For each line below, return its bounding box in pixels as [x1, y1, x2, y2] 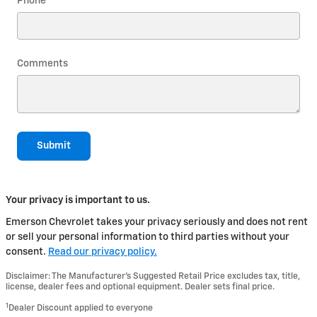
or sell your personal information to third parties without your [6, 232, 289, 243]
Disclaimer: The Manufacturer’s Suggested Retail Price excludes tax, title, [6, 272, 300, 282]
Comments [17, 58, 68, 69]
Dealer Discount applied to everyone [8, 304, 153, 313]
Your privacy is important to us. [6, 195, 150, 206]
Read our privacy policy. [48, 247, 157, 258]
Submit [37, 140, 71, 151]
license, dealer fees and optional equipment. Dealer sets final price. [6, 282, 275, 292]
